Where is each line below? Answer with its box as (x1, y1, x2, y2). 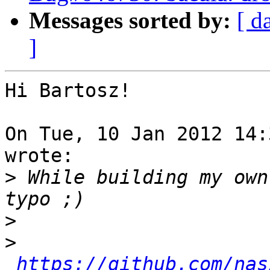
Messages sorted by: (29, 7, 231, 34)
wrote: (5, 145, 74, 167)
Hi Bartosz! (5, 80, 131, 102)
